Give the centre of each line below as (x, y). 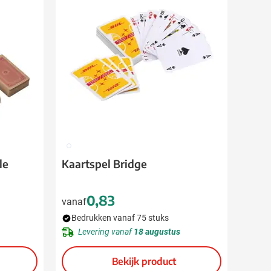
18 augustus (157, 232)
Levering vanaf (106, 232)
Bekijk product (144, 261)
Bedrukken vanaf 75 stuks (120, 218)
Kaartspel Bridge (104, 164)
